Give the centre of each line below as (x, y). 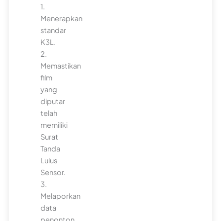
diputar (53, 101)
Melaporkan (61, 196)
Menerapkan (62, 18)
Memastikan (61, 65)
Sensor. (53, 172)
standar (54, 30)
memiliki (54, 125)
